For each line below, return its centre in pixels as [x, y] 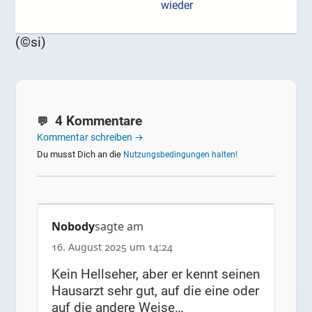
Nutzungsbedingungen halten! [181, 154]
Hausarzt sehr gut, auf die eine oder [155, 291]
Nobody [73, 227]
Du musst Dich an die [80, 154]
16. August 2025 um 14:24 [112, 247]
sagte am [119, 227]
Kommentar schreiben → [91, 137]
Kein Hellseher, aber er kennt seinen [155, 274]
